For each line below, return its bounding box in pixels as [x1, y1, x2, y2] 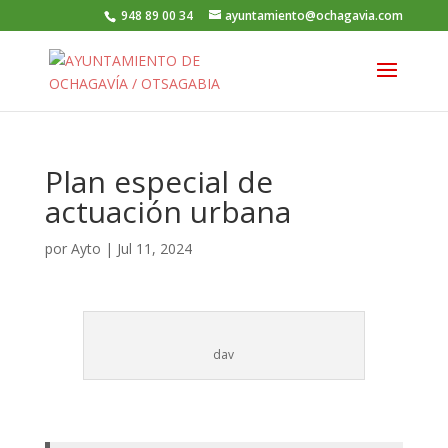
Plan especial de [44, 161, 273, 202]
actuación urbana [44, 191, 291, 232]
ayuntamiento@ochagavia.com [225, 7, 404, 24]
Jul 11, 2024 [116, 239, 192, 258]
